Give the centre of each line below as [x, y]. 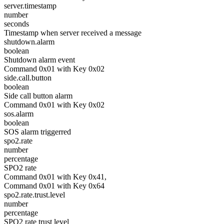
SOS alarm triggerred [37, 132]
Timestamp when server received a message [73, 33]
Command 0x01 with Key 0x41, [55, 177]
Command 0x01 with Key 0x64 [54, 186]
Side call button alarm [38, 96]
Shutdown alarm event [39, 60]
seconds [16, 24]
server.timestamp [30, 6]
